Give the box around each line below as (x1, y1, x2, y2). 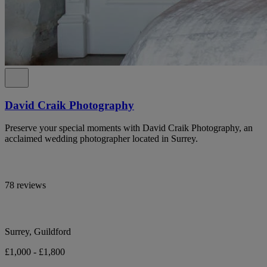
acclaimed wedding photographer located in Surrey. (5, 133, 198, 144)
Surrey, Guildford (5, 226, 71, 237)
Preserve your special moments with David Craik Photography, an (5, 123, 253, 133)
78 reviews (5, 180, 46, 191)
